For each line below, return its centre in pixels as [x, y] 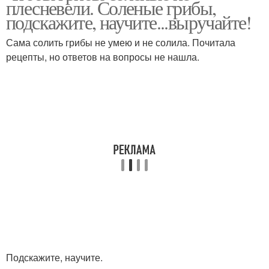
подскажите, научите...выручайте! [129, 22]
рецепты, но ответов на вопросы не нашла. [103, 57]
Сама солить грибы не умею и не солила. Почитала [121, 42]
